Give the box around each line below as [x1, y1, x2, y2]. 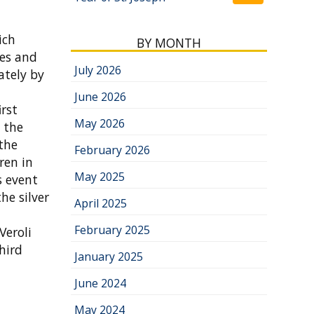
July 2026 [74, 62, 121, 78]
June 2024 [74, 275, 126, 291]
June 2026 [74, 89, 126, 104]
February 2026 [74, 142, 150, 158]
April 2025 [74, 196, 127, 211]
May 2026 [74, 116, 125, 131]
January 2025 [74, 249, 143, 264]
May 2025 [74, 169, 125, 184]
